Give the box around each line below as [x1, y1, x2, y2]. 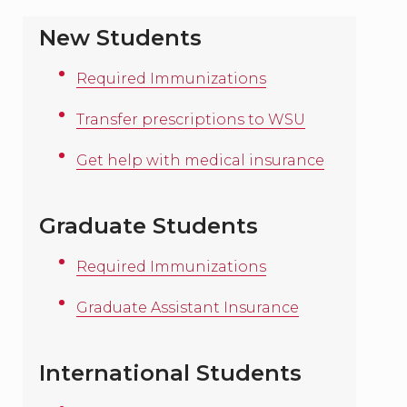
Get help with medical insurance [76, 152, 325, 169]
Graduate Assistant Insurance [76, 299, 300, 316]
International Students [38, 360, 302, 386]
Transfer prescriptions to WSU [76, 111, 306, 128]
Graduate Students [38, 213, 258, 239]
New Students [38, 25, 202, 51]
